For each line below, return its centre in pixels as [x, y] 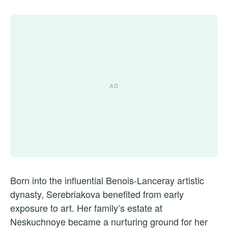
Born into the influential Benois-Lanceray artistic [107, 180]
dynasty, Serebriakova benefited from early [97, 194]
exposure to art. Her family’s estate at [86, 208]
